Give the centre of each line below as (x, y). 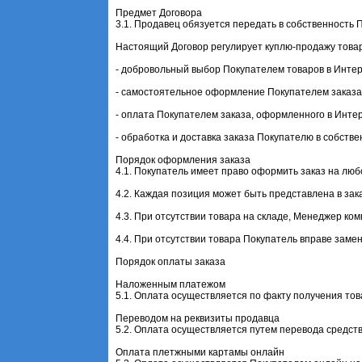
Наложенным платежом (171, 284)
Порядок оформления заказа (183, 160)
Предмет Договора (159, 13)
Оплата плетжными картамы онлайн (200, 352)
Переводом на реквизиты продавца (198, 318)
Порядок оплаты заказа (171, 261)
